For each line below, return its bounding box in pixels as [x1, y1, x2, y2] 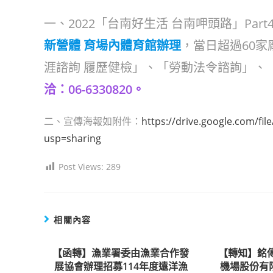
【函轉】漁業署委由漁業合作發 [52, 246, 190, 260]
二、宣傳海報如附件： [44, 114, 141, 128]
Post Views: [58, 160, 104, 172]
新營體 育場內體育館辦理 [44, 37, 181, 54]
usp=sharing [44, 131, 101, 145]
